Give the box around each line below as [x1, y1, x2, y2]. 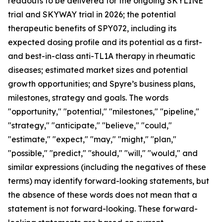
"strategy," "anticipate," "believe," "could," [8, 120, 172, 130]
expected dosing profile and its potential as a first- [8, 37, 202, 47]
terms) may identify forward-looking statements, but [8, 176, 209, 186]
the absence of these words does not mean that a [8, 190, 197, 200]
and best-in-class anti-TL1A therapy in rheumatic [8, 51, 195, 61]
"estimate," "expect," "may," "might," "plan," [8, 134, 176, 144]
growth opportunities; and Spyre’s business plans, [8, 79, 195, 89]
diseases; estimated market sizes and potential [8, 65, 188, 75]
